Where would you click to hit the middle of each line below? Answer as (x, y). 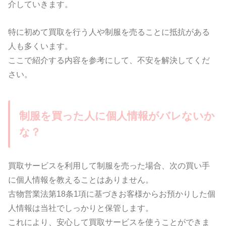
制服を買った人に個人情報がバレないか (117, 116)
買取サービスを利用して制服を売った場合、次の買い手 (109, 166)
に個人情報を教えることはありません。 (81, 180)
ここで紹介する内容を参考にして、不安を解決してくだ (109, 60)
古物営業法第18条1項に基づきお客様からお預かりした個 (112, 194)
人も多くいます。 (41, 46)
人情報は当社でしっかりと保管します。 (81, 208)
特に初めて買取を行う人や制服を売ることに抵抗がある (109, 32)
